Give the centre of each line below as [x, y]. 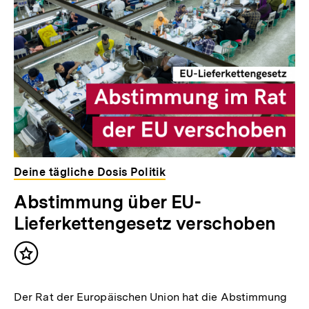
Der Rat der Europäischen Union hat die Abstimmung [151, 297]
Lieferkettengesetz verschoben [145, 223]
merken [48, 273]
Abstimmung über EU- [108, 202]
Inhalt [43, 259]
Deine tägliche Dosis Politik [90, 172]
